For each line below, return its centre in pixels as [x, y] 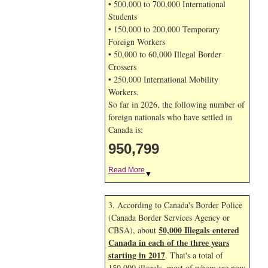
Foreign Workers [137, 42]
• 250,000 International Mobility [163, 79]
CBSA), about [133, 230]
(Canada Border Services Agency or [169, 217]
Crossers [122, 67]
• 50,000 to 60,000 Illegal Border [165, 54]
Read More [127, 170]
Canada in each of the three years [169, 243]
